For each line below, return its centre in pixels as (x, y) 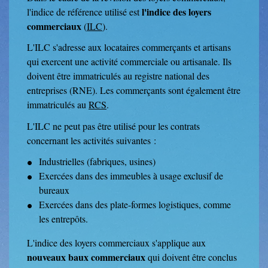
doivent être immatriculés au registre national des (118, 76)
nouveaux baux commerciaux (86, 257)
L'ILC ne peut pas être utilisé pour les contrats (113, 126)
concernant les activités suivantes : (92, 140)
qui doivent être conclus (191, 257)
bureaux (54, 190)
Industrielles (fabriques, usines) (97, 161)
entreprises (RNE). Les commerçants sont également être (134, 90)
